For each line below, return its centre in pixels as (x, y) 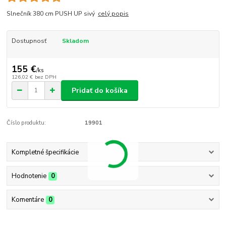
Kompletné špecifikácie (45, 152)
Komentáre (27, 200)
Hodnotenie (29, 176)
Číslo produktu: (26, 123)
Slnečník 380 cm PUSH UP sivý (52, 14)
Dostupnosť (29, 41)
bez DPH (45, 77)
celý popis (114, 14)
